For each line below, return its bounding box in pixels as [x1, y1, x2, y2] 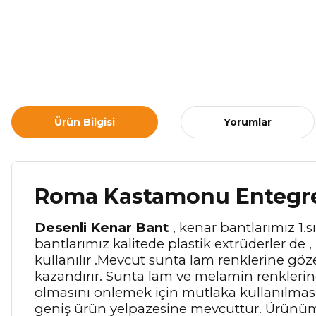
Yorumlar [224, 115, 272, 128]
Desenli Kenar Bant [35, 219, 169, 236]
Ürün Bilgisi [54, 115, 115, 128]
